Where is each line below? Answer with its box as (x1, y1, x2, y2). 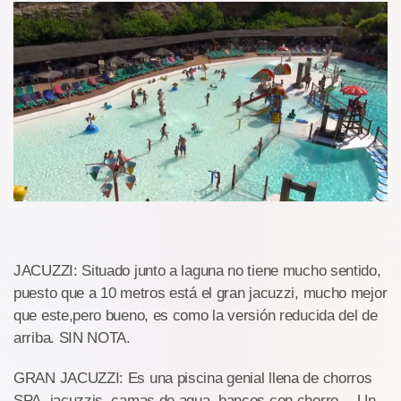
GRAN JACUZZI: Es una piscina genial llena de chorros (13, 370, 372, 388)
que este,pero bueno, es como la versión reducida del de (13, 307, 378, 325)
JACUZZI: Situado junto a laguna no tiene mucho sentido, (13, 262, 381, 280)
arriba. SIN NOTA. (13, 329, 131, 347)
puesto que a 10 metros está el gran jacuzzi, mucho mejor (13, 285, 388, 303)
